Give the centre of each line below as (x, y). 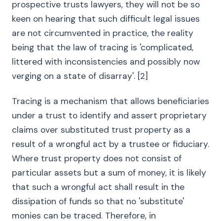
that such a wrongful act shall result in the (98, 187)
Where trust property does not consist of (97, 158)
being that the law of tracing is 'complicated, (103, 47)
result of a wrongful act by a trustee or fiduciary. (110, 144)
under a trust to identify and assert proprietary (109, 115)
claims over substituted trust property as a (101, 130)
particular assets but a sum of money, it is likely (109, 173)
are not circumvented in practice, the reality (103, 33)
